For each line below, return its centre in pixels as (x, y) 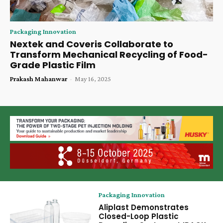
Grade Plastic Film (53, 65)
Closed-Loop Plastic (139, 216)
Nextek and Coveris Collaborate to (92, 44)
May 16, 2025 (93, 78)
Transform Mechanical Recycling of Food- (109, 54)
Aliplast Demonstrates (144, 207)
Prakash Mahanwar (39, 78)
